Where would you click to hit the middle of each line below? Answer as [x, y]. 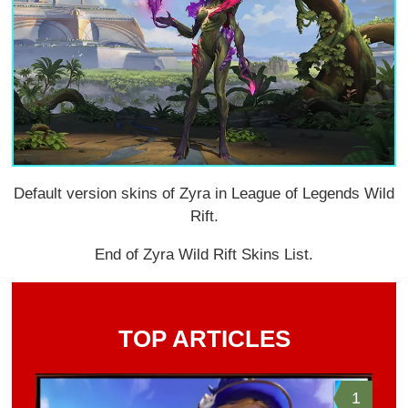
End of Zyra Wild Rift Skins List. [204, 255]
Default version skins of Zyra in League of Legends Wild [204, 194]
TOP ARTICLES [204, 339]
